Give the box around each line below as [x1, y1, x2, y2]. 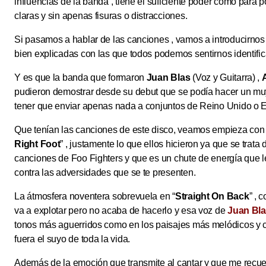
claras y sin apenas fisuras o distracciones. [14, 11, 188, 21]
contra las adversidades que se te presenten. [14, 167, 196, 178]
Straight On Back [175, 191, 249, 202]
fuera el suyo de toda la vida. [14, 234, 131, 245]
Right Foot [14, 139, 61, 150]
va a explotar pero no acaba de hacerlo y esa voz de [14, 205, 228, 216]
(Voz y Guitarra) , [190, 72, 262, 83]
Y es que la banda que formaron [14, 72, 147, 83]
